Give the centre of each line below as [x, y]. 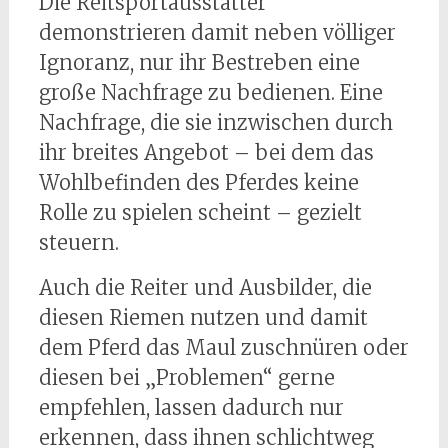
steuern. [78, 243]
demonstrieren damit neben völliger [217, 33]
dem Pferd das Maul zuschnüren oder [223, 348]
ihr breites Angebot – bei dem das [206, 153]
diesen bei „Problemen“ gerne [186, 378]
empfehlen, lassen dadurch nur [191, 408]
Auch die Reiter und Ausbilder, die [205, 288]
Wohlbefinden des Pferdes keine [198, 183]
